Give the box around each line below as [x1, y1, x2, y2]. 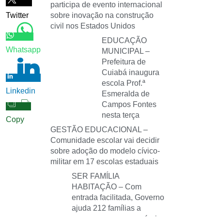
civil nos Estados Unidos [50, 22, 135, 30]
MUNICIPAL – [102, 47, 150, 55]
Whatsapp [6, 46, 41, 54]
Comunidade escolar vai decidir [50, 136, 159, 144]
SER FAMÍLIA [72, 172, 119, 180]
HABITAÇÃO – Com [72, 183, 141, 191]
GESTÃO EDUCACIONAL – [50, 125, 148, 134]
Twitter [6, 11, 29, 19]
